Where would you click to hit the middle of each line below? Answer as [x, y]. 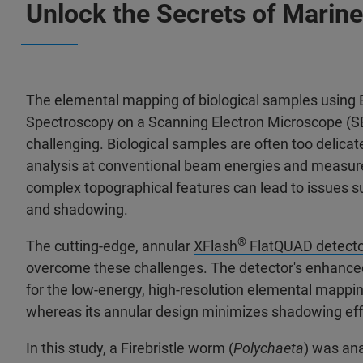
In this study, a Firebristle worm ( [130, 348]
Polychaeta [269, 348]
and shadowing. [79, 209]
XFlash [216, 246]
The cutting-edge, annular [110, 246]
